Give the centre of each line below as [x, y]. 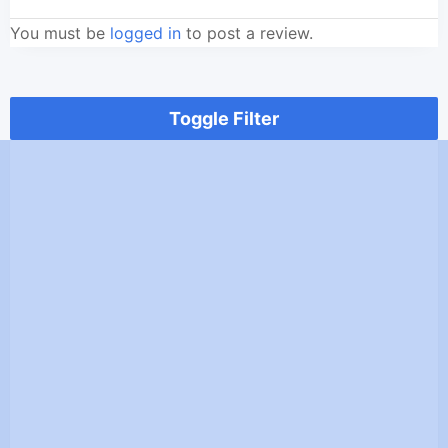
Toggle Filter [224, 118]
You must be [60, 32]
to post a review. [247, 32]
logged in [145, 32]
